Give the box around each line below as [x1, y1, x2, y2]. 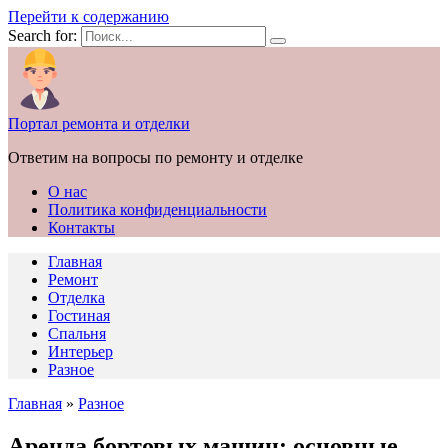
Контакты [48, 219, 115, 236]
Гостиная [48, 307, 110, 324]
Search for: [8, 27, 77, 44]
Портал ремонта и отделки [8, 115, 190, 132]
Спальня [48, 325, 106, 342]
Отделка [48, 289, 105, 306]
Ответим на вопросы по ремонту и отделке [8, 149, 303, 166]
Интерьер [48, 343, 113, 360]
